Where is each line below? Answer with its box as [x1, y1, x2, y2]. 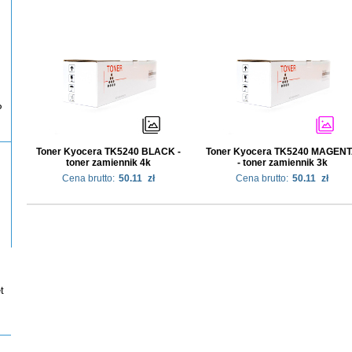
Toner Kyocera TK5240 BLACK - [36, 145, 181, 157]
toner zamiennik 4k [66, 156, 151, 168]
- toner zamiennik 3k [236, 156, 328, 168]
